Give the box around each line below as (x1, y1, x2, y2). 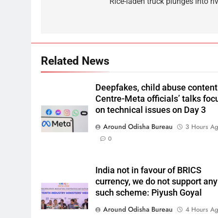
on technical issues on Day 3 (95, 105, 206, 115)
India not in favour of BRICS (95, 165, 202, 176)
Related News (41, 54, 109, 68)
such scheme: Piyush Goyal (95, 188, 202, 198)
